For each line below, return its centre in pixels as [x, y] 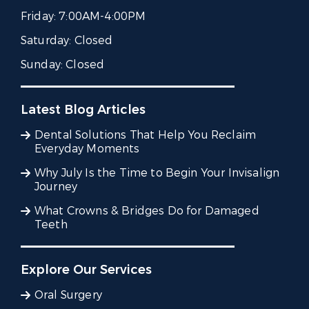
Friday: [40, 17]
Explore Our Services [86, 270]
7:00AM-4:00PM [102, 17]
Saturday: [48, 41]
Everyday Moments [87, 149]
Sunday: [43, 65]
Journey [56, 187]
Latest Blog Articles [83, 110]
